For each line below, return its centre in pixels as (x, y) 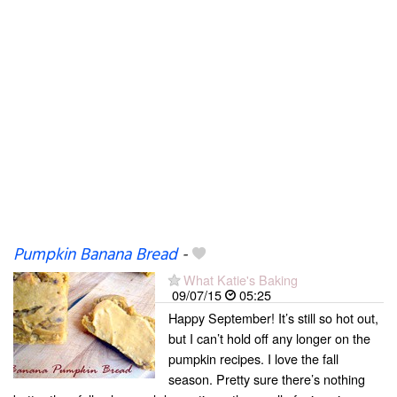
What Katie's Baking (241, 280)
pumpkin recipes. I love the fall (253, 358)
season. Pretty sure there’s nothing (267, 379)
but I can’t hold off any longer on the (269, 338)
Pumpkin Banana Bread (95, 255)
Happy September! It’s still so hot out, (273, 318)
